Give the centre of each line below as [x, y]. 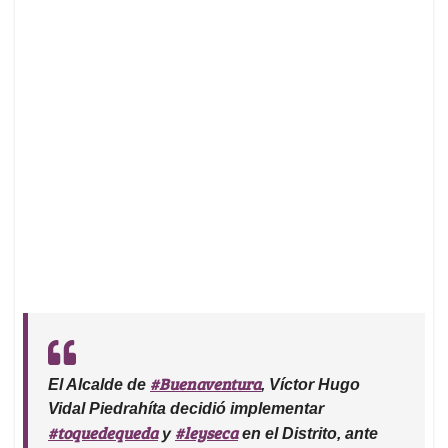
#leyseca [206, 433]
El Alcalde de [99, 385]
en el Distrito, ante [308, 434]
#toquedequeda [103, 433]
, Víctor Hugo [310, 385]
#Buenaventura [205, 384]
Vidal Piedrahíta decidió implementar [186, 409]
